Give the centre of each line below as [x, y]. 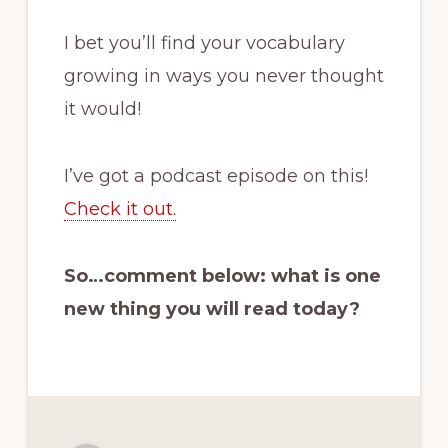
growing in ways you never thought [223, 75]
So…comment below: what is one [222, 275]
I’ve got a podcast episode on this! [215, 175]
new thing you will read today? [211, 308]
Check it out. [119, 208]
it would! [102, 108]
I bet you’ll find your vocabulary [204, 42]
